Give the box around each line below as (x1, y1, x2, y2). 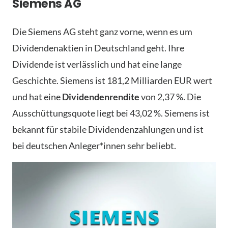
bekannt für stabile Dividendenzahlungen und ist (12, 124, 204, 135)
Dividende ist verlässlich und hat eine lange (12, 59, 182, 70)
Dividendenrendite (62, 91, 139, 103)
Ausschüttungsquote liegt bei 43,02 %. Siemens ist (12, 107, 210, 119)
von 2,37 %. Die (139, 91, 201, 103)
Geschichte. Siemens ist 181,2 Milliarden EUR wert (12, 75, 212, 87)
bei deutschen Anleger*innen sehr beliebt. (12, 140, 176, 152)
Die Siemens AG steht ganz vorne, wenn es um (12, 26, 192, 38)
